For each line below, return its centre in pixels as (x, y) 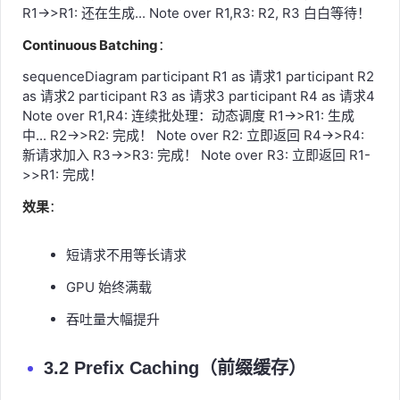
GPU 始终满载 (109, 287)
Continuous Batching (90, 45)
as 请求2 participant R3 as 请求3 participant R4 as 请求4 (199, 96)
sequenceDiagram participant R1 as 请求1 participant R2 (198, 76)
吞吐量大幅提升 (113, 319)
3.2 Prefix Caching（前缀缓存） (175, 368)
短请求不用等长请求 (126, 255)
